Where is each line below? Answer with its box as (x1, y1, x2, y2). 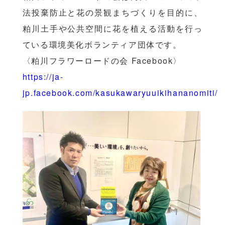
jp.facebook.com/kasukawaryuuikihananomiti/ (22, 87, 218, 98)
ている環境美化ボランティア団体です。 (22, 39, 182, 50)
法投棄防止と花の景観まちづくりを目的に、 (22, 7, 203, 18)
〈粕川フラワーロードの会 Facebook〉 (22, 55, 182, 66)
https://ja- (22, 71, 64, 82)
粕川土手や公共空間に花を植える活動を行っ (22, 23, 203, 34)
